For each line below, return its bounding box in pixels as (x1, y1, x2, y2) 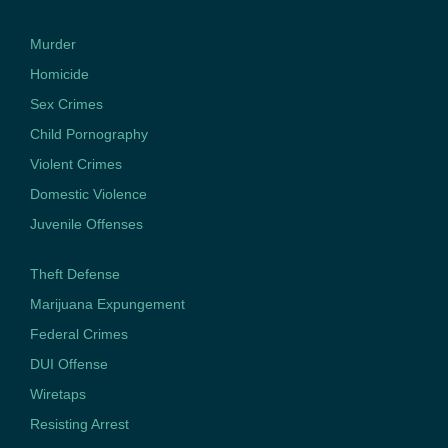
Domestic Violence (30, 186, 147, 203)
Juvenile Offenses (30, 216, 143, 233)
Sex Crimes (30, 96, 103, 113)
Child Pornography (30, 126, 148, 143)
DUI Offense (30, 356, 108, 373)
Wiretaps (30, 386, 86, 403)
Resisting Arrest (30, 416, 129, 433)
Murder (30, 36, 76, 53)
